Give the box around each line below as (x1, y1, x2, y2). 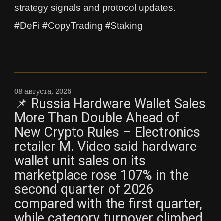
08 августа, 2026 (14, 86, 71, 96)
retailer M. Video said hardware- (14, 139, 201, 155)
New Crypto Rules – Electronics (14, 124, 200, 141)
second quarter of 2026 (14, 182, 153, 198)
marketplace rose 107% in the (14, 167, 189, 184)
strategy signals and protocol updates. (14, 2, 176, 13)
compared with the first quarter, (14, 196, 202, 212)
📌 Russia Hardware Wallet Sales (14, 96, 206, 112)
